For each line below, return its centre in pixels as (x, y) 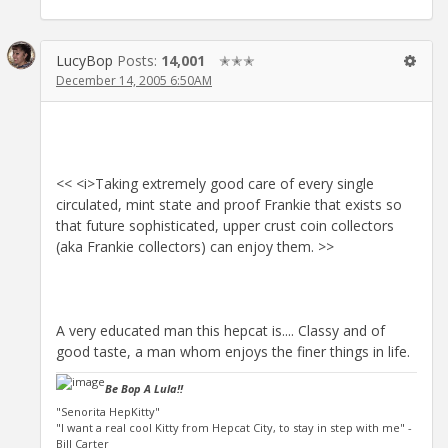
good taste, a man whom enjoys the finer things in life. (233, 351)
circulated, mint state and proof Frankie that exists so (229, 204)
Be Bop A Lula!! (144, 389)
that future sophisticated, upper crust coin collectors (225, 225)
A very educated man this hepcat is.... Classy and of (220, 330)
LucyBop (84, 60)
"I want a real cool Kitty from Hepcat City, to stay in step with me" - (234, 428)
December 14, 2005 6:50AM (134, 80)
